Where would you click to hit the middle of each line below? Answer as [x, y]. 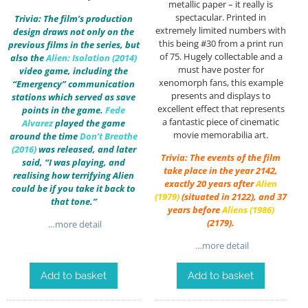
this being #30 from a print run [221, 43]
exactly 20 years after [209, 184]
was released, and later [86, 149]
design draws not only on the [74, 31]
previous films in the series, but [74, 44]
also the [27, 57]
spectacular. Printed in [221, 17]
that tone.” [74, 201]
